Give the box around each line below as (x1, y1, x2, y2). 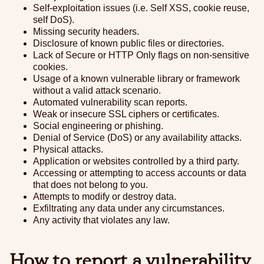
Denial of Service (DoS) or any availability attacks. (33, 133, 242, 143)
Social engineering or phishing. (33, 121, 163, 131)
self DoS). (33, 15, 74, 25)
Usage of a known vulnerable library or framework (33, 74, 240, 84)
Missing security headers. (33, 27, 139, 37)
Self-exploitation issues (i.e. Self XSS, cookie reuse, (33, 3, 249, 13)
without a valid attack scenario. (33, 85, 161, 95)
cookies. (33, 62, 68, 72)
